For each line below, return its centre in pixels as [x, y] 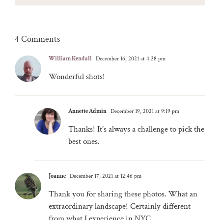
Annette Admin [87, 111]
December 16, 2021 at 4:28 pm [130, 58]
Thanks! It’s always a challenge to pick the [136, 129]
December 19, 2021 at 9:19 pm [144, 111]
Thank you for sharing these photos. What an [123, 194]
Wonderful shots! [77, 76]
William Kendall [70, 58]
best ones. [84, 141]
